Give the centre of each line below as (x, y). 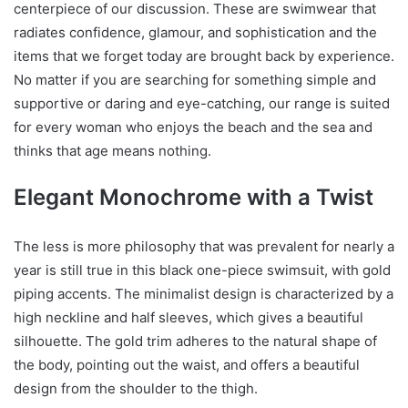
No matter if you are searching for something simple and (195, 79)
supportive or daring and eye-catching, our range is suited (202, 103)
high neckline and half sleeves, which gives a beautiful (189, 317)
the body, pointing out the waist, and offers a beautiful (187, 364)
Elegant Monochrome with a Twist (194, 197)
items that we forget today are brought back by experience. (204, 56)
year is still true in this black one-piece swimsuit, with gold (202, 270)
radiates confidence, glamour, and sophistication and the (195, 32)
